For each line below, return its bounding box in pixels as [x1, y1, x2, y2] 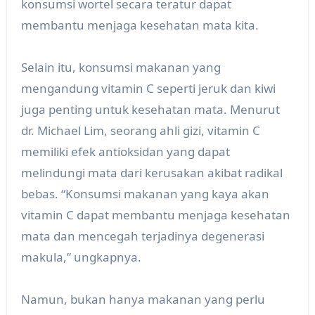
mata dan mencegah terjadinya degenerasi [20, 228, 264, 245]
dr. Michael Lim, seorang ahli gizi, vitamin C [20, 122, 260, 139]
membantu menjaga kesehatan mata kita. [20, 17, 259, 34]
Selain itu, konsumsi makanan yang [20, 59, 221, 76]
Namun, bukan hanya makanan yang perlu [20, 291, 265, 308]
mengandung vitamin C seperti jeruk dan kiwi [20, 80, 276, 97]
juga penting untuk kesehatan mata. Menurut [20, 101, 280, 118]
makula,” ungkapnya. [20, 249, 141, 266]
